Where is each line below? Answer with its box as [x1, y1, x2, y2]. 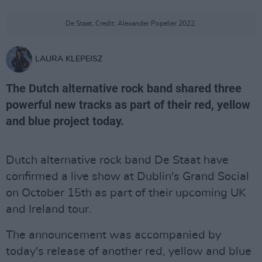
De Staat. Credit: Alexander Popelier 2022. [65, 20, 196, 27]
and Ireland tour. [6, 204, 92, 215]
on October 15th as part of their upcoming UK [6, 187, 246, 199]
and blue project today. [6, 114, 124, 128]
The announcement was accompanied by [6, 229, 221, 241]
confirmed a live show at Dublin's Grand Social [6, 171, 249, 182]
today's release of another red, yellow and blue [6, 246, 251, 257]
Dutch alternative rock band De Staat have [6, 154, 229, 166]
